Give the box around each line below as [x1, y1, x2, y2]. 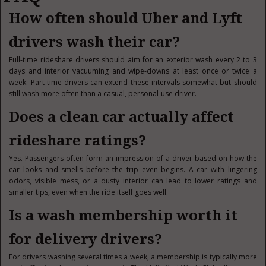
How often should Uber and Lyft [9, 10, 243, 27]
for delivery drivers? [9, 231, 163, 248]
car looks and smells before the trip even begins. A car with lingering [9, 164, 257, 175]
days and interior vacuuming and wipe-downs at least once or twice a [9, 66, 257, 76]
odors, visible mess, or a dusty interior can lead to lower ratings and [9, 176, 257, 186]
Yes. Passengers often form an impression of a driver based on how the [9, 153, 257, 163]
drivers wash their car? [9, 34, 180, 50]
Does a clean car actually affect [9, 109, 235, 125]
